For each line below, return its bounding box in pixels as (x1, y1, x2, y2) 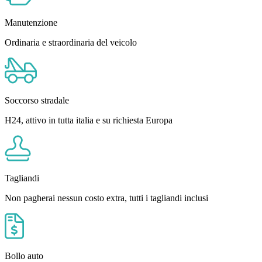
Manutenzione (5, 17, 57, 27)
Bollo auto (5, 250, 43, 261)
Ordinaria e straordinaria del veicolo (5, 37, 137, 47)
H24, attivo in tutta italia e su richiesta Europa (5, 115, 173, 125)
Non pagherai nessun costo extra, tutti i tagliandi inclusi (5, 192, 208, 203)
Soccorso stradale (5, 95, 69, 105)
